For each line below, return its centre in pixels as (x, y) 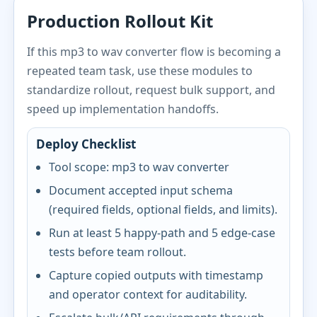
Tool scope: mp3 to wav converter (139, 167)
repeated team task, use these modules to (140, 71)
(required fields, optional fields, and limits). (163, 209)
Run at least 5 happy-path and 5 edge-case (162, 233)
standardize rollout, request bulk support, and (151, 90)
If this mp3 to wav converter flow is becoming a (154, 52)
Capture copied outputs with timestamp (156, 275)
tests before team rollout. (118, 252)
